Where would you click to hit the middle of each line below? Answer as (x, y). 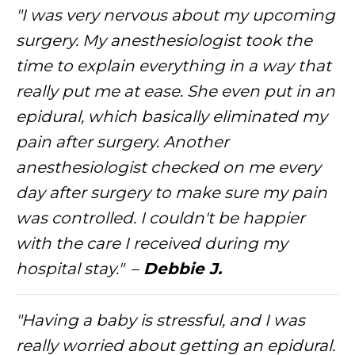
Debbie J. (183, 269)
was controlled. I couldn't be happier (160, 218)
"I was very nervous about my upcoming (176, 15)
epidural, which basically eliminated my (172, 116)
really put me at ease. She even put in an (176, 91)
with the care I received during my (152, 243)
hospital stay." (70, 269)
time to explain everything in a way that (174, 66)
